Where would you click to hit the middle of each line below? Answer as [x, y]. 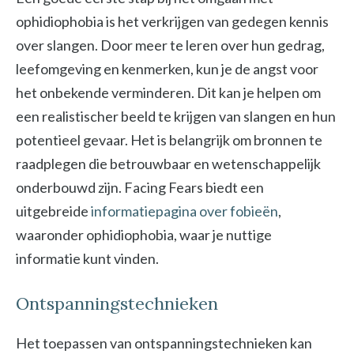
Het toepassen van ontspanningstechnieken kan [164, 343]
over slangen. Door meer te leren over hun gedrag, [170, 45]
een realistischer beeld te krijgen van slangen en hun [176, 116]
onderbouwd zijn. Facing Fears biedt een [140, 187]
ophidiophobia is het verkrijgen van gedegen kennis [172, 21]
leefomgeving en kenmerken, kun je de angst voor [167, 69]
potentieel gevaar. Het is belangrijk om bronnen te [169, 140]
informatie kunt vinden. [87, 258]
